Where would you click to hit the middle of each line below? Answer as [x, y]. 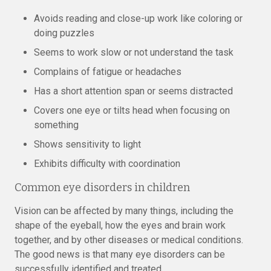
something [56, 125]
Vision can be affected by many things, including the [124, 211]
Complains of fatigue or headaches [108, 72]
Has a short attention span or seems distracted [133, 91]
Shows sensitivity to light [87, 144]
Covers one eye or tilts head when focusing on [132, 110]
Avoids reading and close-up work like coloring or [138, 18]
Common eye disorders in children [102, 188]
